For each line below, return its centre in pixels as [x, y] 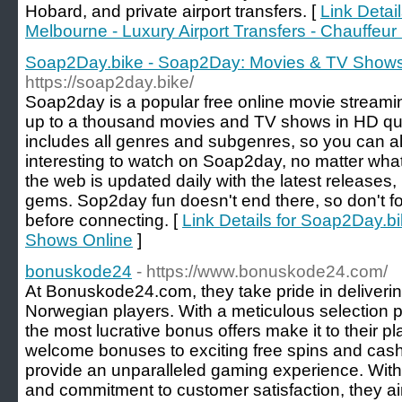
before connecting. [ [104, 220]
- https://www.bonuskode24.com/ [262, 271]
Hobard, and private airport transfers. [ [173, 11]
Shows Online [79, 240]
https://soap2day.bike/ [109, 82]
